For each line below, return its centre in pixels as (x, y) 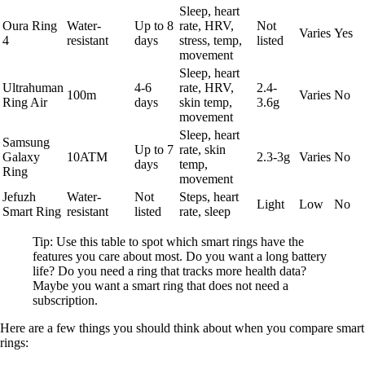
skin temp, (206, 103)
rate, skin (202, 150)
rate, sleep (205, 212)
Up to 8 (154, 26)
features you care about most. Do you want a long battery (180, 257)
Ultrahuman (33, 88)
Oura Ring (30, 26)
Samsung (26, 143)
